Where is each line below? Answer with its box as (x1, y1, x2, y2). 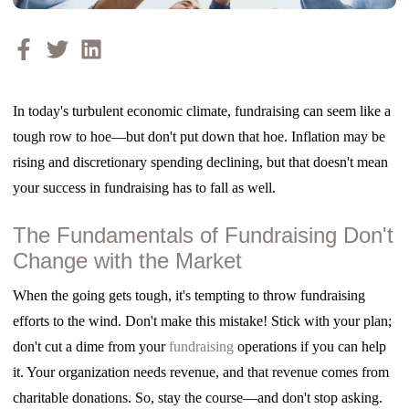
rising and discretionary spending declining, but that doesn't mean (13, 153, 389, 170)
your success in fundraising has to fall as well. (13, 179, 277, 195)
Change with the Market (13, 247, 243, 273)
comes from (321, 363, 390, 380)
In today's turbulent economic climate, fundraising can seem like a (13, 102, 392, 119)
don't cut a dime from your (13, 338, 170, 354)
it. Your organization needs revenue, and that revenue (13, 363, 322, 380)
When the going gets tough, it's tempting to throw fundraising (13, 287, 366, 303)
